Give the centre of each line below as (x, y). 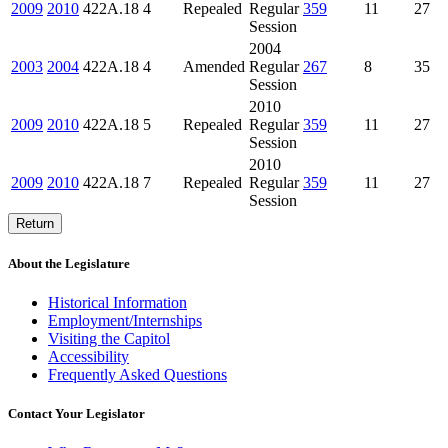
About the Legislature (69, 263)
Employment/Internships (125, 321)
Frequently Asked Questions (137, 375)
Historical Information (117, 303)
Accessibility (88, 357)
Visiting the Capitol (109, 339)
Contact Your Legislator (76, 414)
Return (35, 223)
